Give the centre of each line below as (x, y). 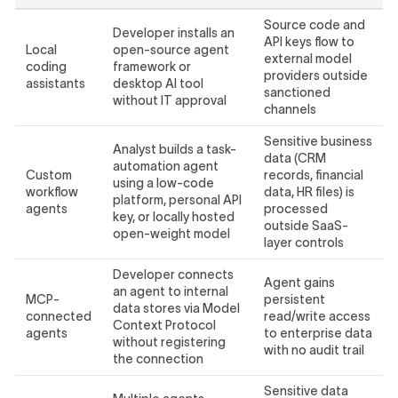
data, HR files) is (309, 192)
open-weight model (171, 234)
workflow (52, 192)
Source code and (314, 25)
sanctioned (297, 93)
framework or (151, 67)
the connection (158, 359)
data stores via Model (176, 309)
